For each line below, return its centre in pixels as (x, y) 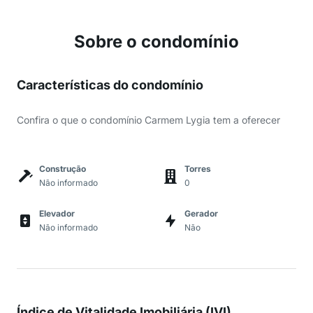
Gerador (201, 213)
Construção (63, 169)
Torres (198, 169)
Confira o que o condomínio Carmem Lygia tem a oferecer (148, 120)
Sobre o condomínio (156, 42)
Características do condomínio (110, 85)
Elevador (57, 213)
